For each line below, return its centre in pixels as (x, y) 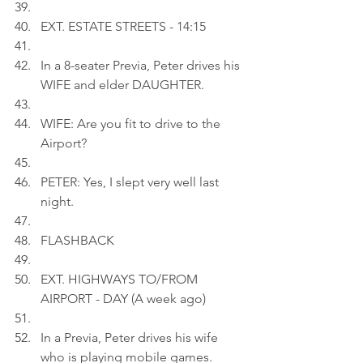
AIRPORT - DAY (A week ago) (123, 299)
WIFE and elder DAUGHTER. (122, 85)
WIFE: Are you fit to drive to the (132, 124)
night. (57, 201)
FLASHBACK (77, 240)
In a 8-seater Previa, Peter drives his (142, 65)
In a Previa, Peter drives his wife (131, 337)
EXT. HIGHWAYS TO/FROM (121, 279)
